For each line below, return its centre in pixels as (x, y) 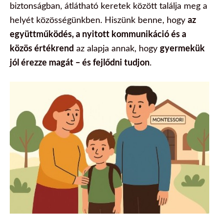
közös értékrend (42, 48)
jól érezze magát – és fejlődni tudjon (80, 62)
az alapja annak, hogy (117, 48)
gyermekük (182, 48)
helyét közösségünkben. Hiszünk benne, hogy (99, 19)
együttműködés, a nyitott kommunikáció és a (98, 33)
